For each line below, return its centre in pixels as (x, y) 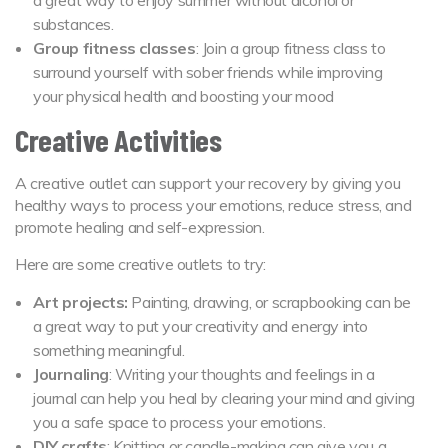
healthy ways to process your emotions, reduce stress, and (213, 204)
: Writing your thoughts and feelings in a (242, 373)
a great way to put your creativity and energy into (201, 325)
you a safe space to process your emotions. (183, 421)
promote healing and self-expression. (140, 226)
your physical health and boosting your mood (185, 95)
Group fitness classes (114, 47)
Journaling (71, 373)
